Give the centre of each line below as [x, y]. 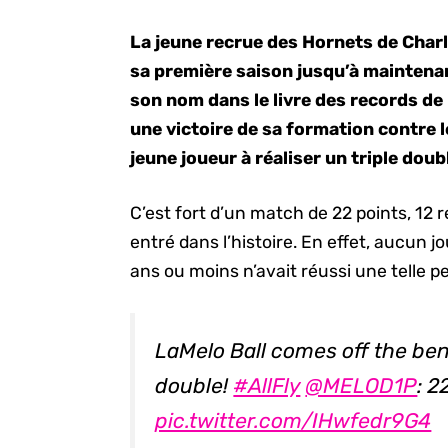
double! [194, 385]
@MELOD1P [361, 385]
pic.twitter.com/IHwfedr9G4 [293, 420]
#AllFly [267, 385]
